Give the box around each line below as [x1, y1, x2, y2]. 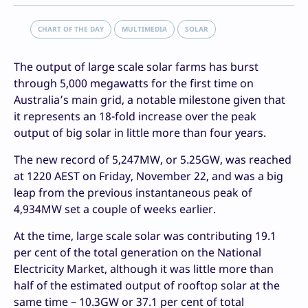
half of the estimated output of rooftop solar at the [14, 278, 280, 294]
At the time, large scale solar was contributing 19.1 [14, 228, 276, 244]
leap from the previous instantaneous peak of [14, 185, 252, 201]
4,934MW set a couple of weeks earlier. [14, 201, 216, 217]
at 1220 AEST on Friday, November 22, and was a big [14, 168, 283, 184]
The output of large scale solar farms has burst [14, 59, 258, 75]
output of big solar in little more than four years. [14, 125, 266, 141]
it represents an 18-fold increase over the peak [14, 109, 256, 124]
